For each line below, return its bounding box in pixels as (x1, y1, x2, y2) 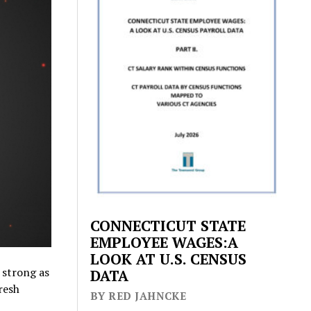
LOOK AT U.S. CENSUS (90, 249, 247, 269)
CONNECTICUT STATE (90, 216, 246, 236)
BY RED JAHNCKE (90, 289, 187, 303)
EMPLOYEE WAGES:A (90, 233, 239, 253)
